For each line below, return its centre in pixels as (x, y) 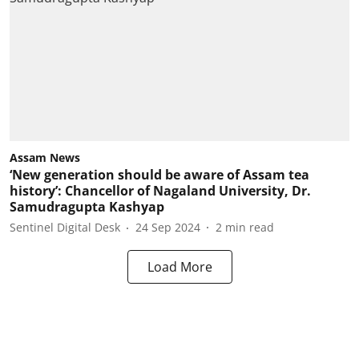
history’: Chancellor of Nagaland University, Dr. (160, 190)
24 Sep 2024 (168, 227)
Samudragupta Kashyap (87, 206)
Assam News (45, 157)
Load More (179, 266)
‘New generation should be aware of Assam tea (159, 174)
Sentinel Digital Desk (65, 227)
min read (250, 227)
